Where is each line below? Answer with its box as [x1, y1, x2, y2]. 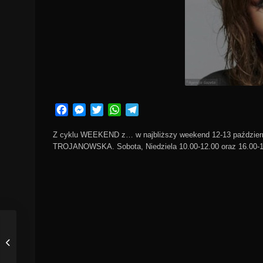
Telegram [139, 104, 177, 114]
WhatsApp [121, 104, 164, 114]
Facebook [68, 104, 110, 114]
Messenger [86, 104, 132, 114]
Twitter [103, 104, 131, 114]
